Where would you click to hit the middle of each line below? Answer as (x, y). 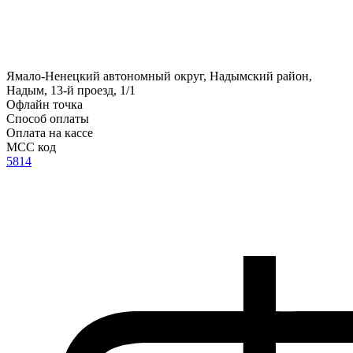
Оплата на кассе (50, 133)
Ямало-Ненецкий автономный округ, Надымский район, (159, 76)
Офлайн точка (45, 105)
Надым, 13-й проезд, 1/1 (71, 91)
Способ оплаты (48, 119)
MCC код (31, 147)
